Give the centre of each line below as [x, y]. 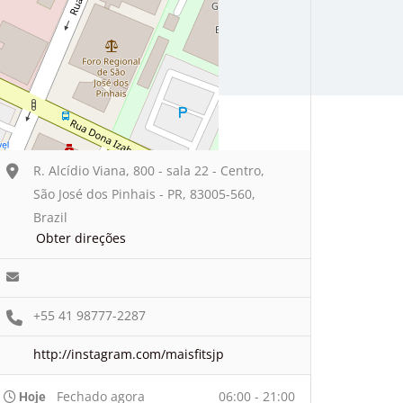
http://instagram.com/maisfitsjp [129, 354]
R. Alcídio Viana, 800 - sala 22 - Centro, [149, 170]
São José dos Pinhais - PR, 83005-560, [144, 193]
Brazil [50, 217]
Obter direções [81, 237]
